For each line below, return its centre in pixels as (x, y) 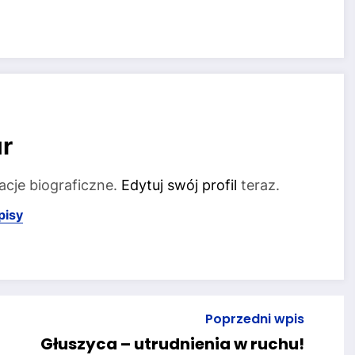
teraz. (258, 185)
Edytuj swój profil (179, 185)
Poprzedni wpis (254, 319)
